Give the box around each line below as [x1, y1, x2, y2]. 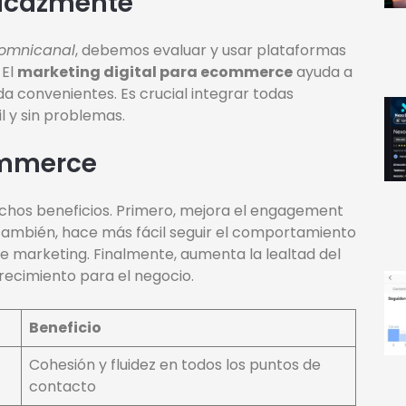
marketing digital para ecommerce [17, 62, 293, 83]
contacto [29, 376, 96, 398]
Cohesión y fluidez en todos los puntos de [29, 354, 321, 376]
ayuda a [293, 62, 353, 83]
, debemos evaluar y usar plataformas [75, 40, 346, 62]
